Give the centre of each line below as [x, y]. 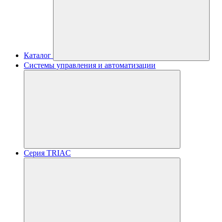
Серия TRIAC [47, 153]
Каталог [37, 55]
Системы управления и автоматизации [90, 65]
